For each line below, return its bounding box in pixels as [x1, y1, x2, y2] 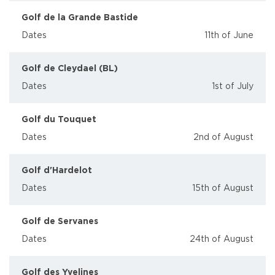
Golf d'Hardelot [21, 166, 92, 175]
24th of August [190, 235, 254, 244]
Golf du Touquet [21, 115, 96, 124]
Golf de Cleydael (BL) [21, 64, 118, 73]
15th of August [192, 184, 254, 193]
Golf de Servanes [21, 217, 98, 226]
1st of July [212, 82, 254, 91]
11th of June [204, 31, 254, 40]
